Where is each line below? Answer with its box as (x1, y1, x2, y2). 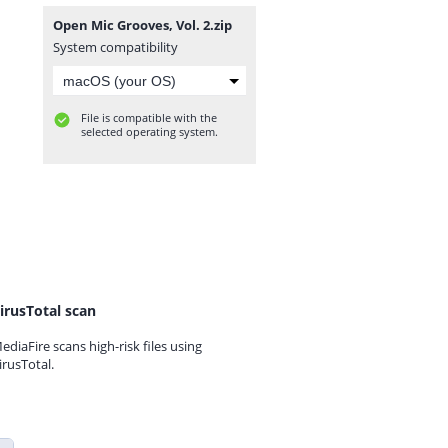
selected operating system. (81, 124, 218, 139)
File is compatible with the (81, 110, 217, 125)
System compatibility (53, 38, 178, 56)
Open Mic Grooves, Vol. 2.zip (53, 16, 232, 34)
